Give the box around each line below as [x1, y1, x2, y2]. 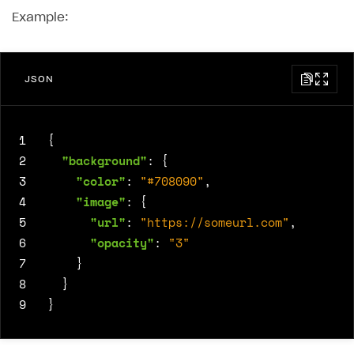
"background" [62, 152, 147, 170]
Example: [12, 12, 69, 24]
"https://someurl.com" [140, 213, 289, 232]
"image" [76, 193, 126, 211]
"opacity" [90, 234, 154, 252]
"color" [76, 172, 126, 190]
